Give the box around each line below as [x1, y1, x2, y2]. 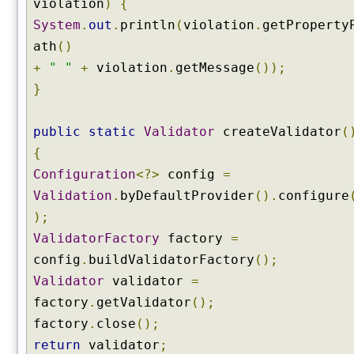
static [88, 124, 136, 139]
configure [278, 188, 349, 203]
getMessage [175, 60, 254, 75]
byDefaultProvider [120, 188, 254, 203]
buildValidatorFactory [88, 252, 254, 267]
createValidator [215, 124, 341, 139]
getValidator [96, 295, 191, 310]
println [120, 17, 175, 32]
